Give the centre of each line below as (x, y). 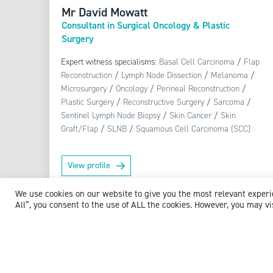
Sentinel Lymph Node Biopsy (111, 116)
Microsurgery (84, 89)
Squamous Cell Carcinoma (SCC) (193, 129)
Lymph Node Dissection (162, 76)
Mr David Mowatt (104, 12)
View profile (89, 166)
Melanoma (230, 76)
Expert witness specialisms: (110, 62)
